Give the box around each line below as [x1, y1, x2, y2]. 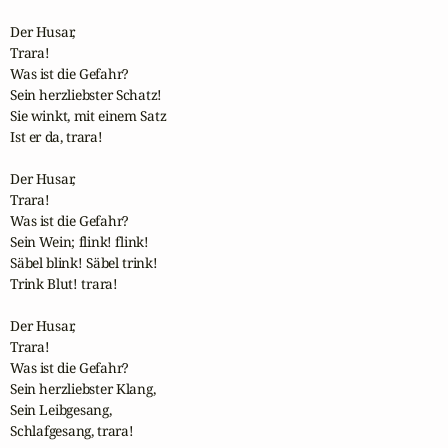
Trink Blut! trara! [10, 273, 118, 293]
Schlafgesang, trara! [10, 420, 134, 440]
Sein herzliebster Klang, [10, 378, 156, 398]
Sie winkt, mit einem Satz [10, 105, 167, 125]
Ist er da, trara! [10, 126, 103, 146]
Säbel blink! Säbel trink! [10, 252, 158, 272]
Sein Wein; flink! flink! [10, 231, 150, 251]
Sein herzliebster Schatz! [10, 84, 163, 104]
